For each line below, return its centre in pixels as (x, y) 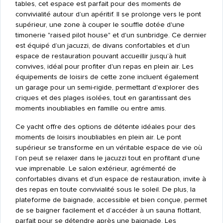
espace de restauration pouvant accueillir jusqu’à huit (101, 56)
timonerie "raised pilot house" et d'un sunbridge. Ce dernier (111, 35)
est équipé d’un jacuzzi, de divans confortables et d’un (102, 46)
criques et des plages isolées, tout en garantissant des (103, 98)
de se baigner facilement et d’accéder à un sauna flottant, (108, 211)
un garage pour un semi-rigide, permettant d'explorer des (107, 88)
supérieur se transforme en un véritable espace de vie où (109, 148)
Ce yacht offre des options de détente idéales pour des (105, 127)
